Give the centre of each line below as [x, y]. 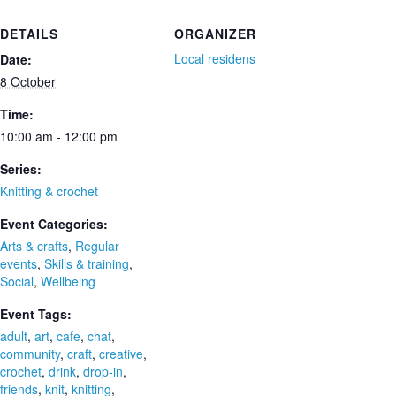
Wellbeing [68, 281]
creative [121, 353]
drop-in [103, 371]
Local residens [215, 58]
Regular [97, 245]
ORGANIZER [216, 33]
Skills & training [87, 263]
